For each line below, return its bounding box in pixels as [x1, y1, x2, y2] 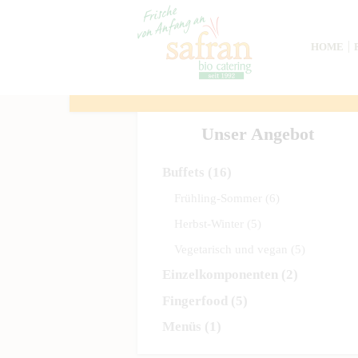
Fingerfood [161, 292, 228, 308]
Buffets [161, 164, 205, 180]
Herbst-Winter [174, 217, 245, 231]
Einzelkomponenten [161, 267, 278, 283]
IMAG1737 [215, 343, 258, 352]
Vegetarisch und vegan [174, 241, 288, 256]
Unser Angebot [201, 124, 314, 144]
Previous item [215, 325, 277, 338]
